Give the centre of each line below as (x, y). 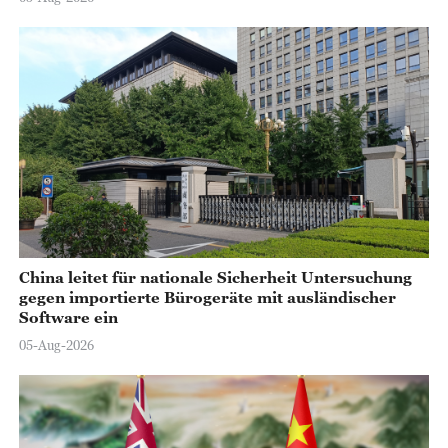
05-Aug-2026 (56, 344)
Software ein (68, 317)
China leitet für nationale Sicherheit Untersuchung (215, 277)
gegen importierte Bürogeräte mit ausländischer (207, 297)
